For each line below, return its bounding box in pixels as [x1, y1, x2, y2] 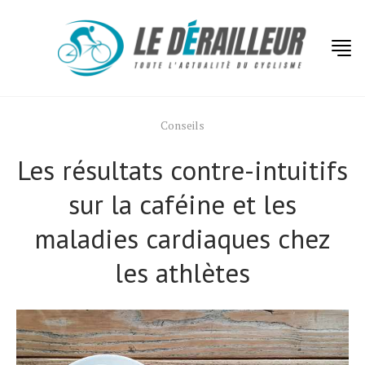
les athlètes [115, 255, 250, 290]
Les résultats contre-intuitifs [17, 152, 348, 187]
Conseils [161, 117, 204, 133]
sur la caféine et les [68, 187, 297, 222]
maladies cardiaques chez [34, 221, 331, 256]
